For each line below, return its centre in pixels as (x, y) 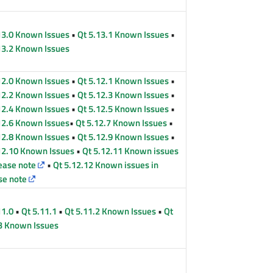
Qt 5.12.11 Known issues (131, 151)
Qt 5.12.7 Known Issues (122, 123)
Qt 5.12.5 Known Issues (123, 109)
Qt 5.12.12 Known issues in (106, 165)
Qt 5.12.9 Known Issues (123, 137)
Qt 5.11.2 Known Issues (111, 211)
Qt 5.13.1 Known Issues (123, 35)
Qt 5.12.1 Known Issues (123, 81)
